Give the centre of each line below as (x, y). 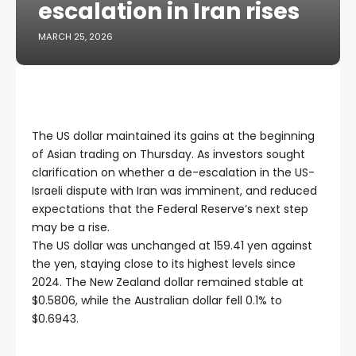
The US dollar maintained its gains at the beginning (173, 136)
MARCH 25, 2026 (75, 37)
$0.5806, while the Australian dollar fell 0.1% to (157, 300)
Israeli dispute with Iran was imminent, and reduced (174, 191)
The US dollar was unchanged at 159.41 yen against (172, 246)
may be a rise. (71, 227)
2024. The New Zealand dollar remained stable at (168, 282)
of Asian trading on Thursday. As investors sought (168, 154)
